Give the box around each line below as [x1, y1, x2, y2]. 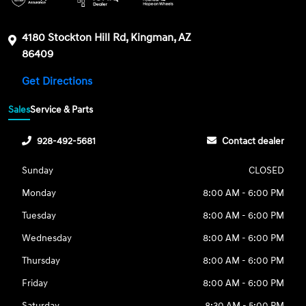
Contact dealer [221, 135, 284, 148]
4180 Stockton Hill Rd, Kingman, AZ [22, 30, 192, 44]
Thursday [22, 255, 61, 267]
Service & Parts [30, 104, 94, 116]
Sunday [22, 165, 54, 177]
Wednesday [22, 232, 72, 245]
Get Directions [22, 74, 96, 88]
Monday [22, 187, 57, 199]
